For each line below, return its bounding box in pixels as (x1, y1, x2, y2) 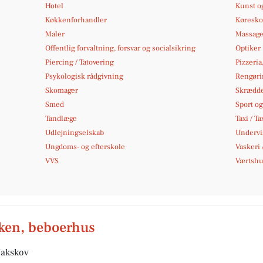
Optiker (235, 43, 261, 53)
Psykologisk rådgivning (45, 72, 124, 81)
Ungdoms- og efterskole (45, 142, 126, 151)
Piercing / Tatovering (45, 58, 114, 67)
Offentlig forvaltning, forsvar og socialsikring (45, 43, 196, 53)
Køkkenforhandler (45, 15, 107, 25)
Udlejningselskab (45, 128, 104, 137)
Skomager (45, 86, 79, 95)
